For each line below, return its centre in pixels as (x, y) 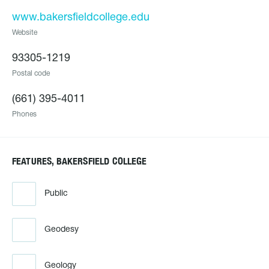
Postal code (31, 74)
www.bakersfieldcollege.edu (81, 18)
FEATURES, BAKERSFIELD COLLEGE (80, 161)
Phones (24, 114)
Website (25, 33)
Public (56, 194)
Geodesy (62, 230)
